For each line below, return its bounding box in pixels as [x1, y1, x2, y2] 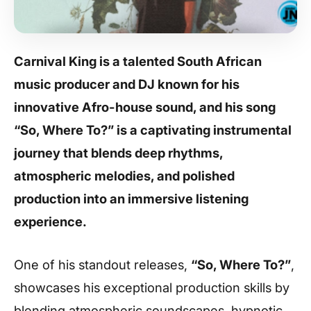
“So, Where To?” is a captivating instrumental [14, 122, 292, 138]
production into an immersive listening [14, 191, 249, 207]
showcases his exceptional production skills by [14, 280, 289, 296]
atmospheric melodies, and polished [14, 168, 235, 184]
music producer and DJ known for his [14, 76, 239, 92]
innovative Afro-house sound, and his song [14, 99, 276, 115]
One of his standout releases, [14, 257, 191, 273]
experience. [14, 214, 87, 230]
